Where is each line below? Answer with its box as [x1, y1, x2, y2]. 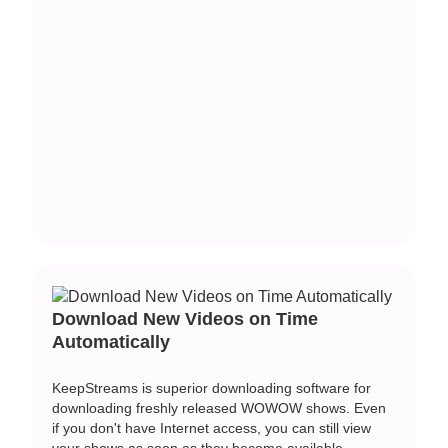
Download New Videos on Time [52, 308, 319, 329]
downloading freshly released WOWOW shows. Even [52, 399, 387, 416]
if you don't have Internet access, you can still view [52, 419, 372, 436]
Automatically [52, 331, 171, 352]
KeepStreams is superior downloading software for [52, 379, 372, 396]
